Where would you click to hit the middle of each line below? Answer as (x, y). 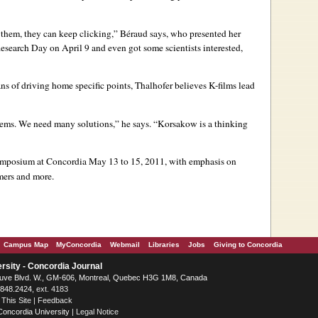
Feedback (55, 300)
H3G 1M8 (159, 277)
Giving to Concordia (248, 244)
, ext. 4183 (50, 289)
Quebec (127, 277)
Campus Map (26, 244)
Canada (194, 277)
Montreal (94, 277)
